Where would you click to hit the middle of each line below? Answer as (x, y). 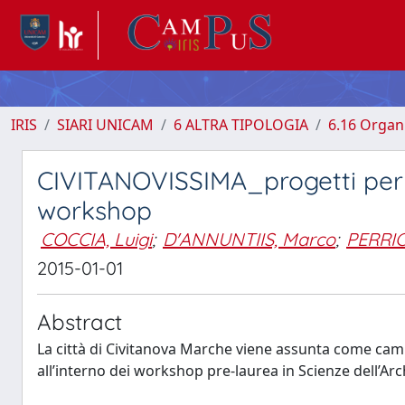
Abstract (80, 322)
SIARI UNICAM (105, 125)
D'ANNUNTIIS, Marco (249, 239)
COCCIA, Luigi (96, 239)
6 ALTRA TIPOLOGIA (241, 125)
